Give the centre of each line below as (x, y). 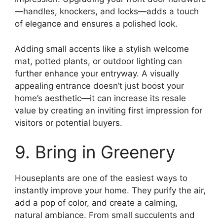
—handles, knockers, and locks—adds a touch (107, 12)
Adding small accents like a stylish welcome (102, 49)
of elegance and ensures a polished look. (96, 24)
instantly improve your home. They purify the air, (110, 191)
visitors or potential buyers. (69, 123)
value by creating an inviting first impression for (109, 110)
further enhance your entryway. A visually (97, 73)
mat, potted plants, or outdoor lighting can (98, 61)
